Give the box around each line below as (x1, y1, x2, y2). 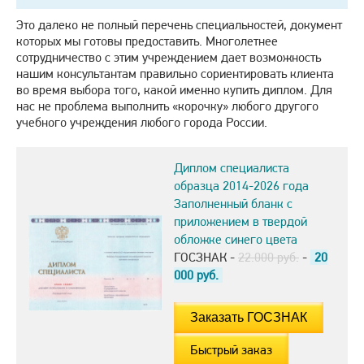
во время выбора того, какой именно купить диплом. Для (16, 82, 332, 98)
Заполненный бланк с (174, 196, 292, 212)
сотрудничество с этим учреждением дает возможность (16, 50, 321, 66)
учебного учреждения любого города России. (16, 115, 267, 131)
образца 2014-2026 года (174, 178, 309, 194)
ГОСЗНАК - (174, 249, 238, 266)
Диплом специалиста (174, 160, 289, 176)
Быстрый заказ (190, 342, 272, 358)
